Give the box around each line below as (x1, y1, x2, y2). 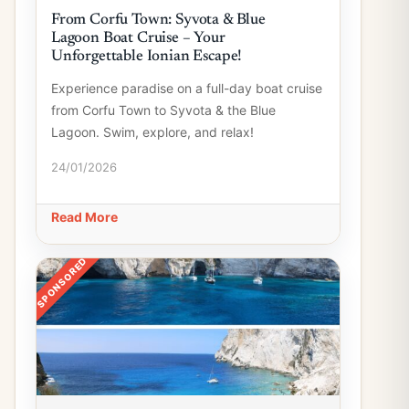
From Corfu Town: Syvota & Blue (51, 13, 266, 28)
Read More (51, 209, 118, 225)
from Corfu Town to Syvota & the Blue (51, 102, 276, 118)
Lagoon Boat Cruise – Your (51, 31, 225, 47)
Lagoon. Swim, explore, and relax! (51, 124, 254, 140)
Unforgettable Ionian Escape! (51, 49, 243, 65)
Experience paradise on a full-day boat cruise (51, 80, 322, 96)
